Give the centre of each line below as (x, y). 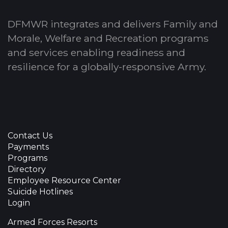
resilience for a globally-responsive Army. (107, 67)
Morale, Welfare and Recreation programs (108, 38)
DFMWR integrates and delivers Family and (113, 24)
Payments (28, 147)
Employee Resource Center (64, 180)
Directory (27, 169)
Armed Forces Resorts (52, 222)
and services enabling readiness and (96, 52)
